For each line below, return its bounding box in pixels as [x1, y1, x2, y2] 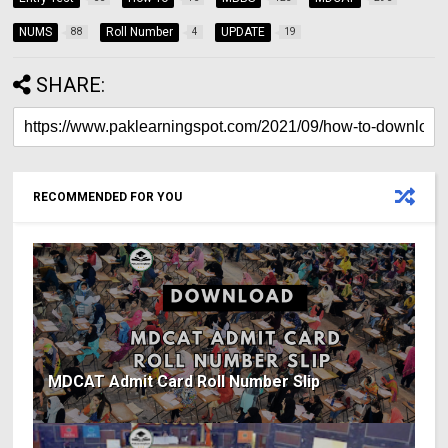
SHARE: [36, 73, 106, 98]
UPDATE [221, 25, 266, 40]
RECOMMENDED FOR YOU [33, 190, 183, 205]
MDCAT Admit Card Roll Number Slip [48, 372, 321, 392]
